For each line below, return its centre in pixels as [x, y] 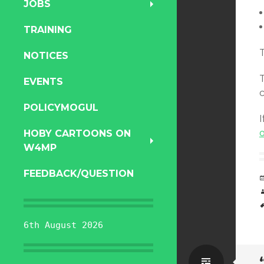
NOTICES [46, 56]
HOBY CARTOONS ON [77, 133]
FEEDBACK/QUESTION [79, 174]
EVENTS [43, 82]
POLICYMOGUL [61, 108]
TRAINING [48, 30]
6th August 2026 [63, 225]
